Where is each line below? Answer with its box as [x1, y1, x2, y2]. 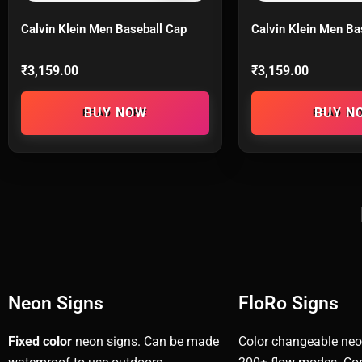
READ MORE [82, 107, 149, 119]
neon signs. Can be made [72, 333, 219, 349]
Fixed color [8, 333, 72, 349]
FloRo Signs [238, 292, 339, 314]
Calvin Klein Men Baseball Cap [21, 21, 187, 36]
